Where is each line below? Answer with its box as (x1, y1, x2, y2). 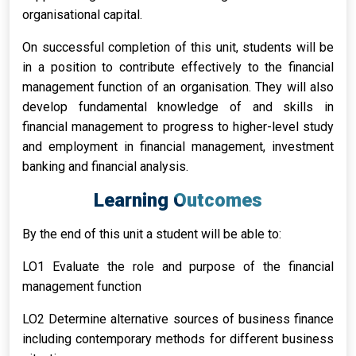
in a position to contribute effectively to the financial (22, 60, 334, 75)
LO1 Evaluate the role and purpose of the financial (22, 259, 334, 274)
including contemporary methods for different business (22, 331, 334, 346)
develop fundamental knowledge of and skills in (22, 99, 334, 114)
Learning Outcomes (94, 189, 262, 211)
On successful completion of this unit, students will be (22, 40, 334, 55)
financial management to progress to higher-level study (22, 119, 334, 134)
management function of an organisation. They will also (22, 79, 334, 95)
